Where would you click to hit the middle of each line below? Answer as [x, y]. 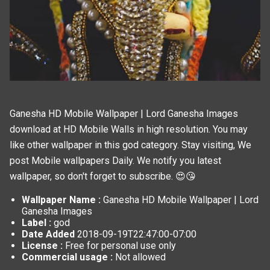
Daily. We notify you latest [165, 160]
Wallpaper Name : [61, 199]
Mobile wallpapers [71, 160]
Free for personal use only [119, 245]
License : [42, 245]
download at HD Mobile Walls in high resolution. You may [129, 129]
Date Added [49, 234]
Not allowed [139, 257]
